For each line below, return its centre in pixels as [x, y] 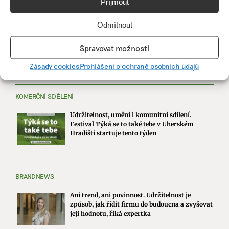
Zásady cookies [55, 66]
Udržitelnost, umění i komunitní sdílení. [131, 115]
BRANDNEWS [35, 177]
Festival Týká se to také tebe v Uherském [132, 124]
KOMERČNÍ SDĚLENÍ [44, 96]
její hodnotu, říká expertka [111, 214]
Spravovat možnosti [114, 48]
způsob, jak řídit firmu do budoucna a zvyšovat [142, 204]
